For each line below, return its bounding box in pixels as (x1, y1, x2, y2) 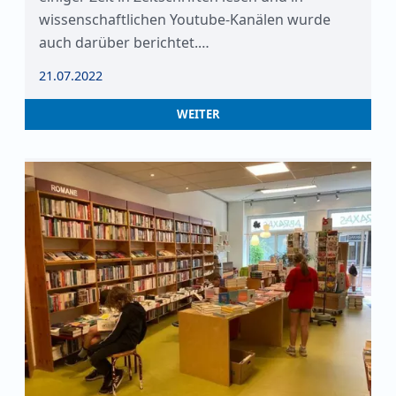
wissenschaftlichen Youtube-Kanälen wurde (39, 10, 331, 29)
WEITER (176, 106, 220, 122)
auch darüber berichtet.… (39, 33, 209, 52)
